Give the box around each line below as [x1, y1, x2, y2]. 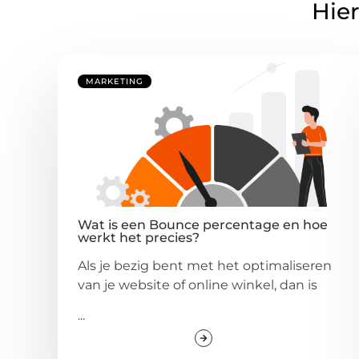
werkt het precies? [78, 229, 200, 245]
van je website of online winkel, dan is [78, 276, 317, 292]
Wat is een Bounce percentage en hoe [78, 216, 328, 232]
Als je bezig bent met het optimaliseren [78, 257, 332, 273]
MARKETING [86, 75, 143, 87]
